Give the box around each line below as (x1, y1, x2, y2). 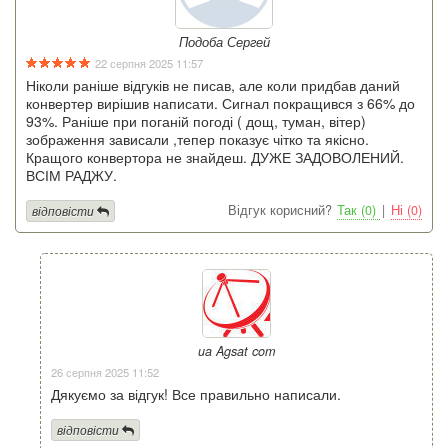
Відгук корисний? (228, 200, 332, 219)
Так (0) (337, 200, 380, 219)
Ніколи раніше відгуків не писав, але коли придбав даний (26, 74, 400, 95)
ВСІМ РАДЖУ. (26, 164, 117, 185)
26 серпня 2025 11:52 (51, 363, 159, 380)
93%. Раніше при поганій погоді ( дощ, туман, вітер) (26, 110, 366, 131)
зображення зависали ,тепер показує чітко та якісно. (26, 128, 369, 149)
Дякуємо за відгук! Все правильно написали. (51, 383, 341, 404)
